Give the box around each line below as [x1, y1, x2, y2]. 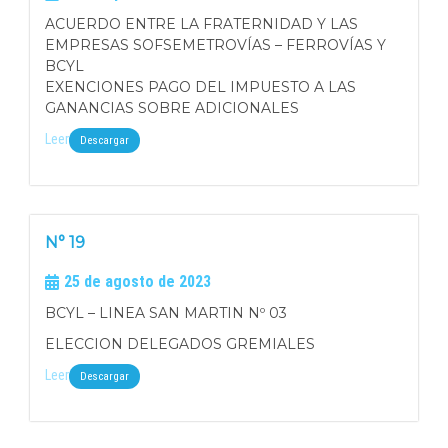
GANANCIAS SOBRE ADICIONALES [45, 99, 299, 117]
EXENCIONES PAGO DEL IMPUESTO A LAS [45, 78, 356, 96]
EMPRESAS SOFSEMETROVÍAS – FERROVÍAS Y [45, 36, 386, 54]
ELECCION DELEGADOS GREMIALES [45, 335, 315, 353]
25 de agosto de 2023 [64, 272, 211, 291]
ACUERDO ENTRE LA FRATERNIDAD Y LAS [45, 15, 358, 33]
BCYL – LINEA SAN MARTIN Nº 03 [45, 304, 287, 322]
